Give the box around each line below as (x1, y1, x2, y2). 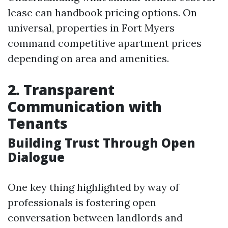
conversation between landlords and (8, 211, 183, 224)
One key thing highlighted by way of (8, 181, 179, 193)
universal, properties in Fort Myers (8, 21, 175, 34)
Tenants (8, 113, 68, 133)
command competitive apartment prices (8, 37, 202, 49)
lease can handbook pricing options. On (8, 6, 197, 19)
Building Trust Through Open (8, 134, 195, 151)
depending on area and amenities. (8, 52, 169, 65)
